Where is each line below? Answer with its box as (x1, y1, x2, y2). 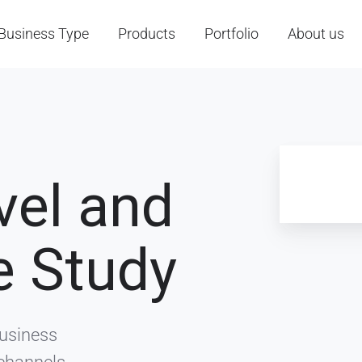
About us (288, 25, 345, 43)
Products (118, 25, 176, 43)
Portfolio (204, 25, 259, 43)
